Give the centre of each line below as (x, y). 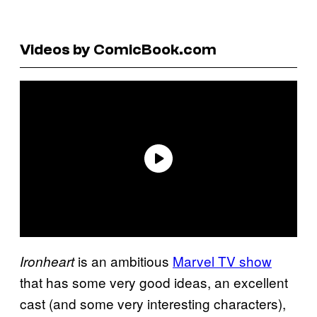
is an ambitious (125, 260)
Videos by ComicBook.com (118, 49)
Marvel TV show (222, 260)
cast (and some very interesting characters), (153, 303)
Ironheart (49, 261)
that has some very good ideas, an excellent (154, 282)
